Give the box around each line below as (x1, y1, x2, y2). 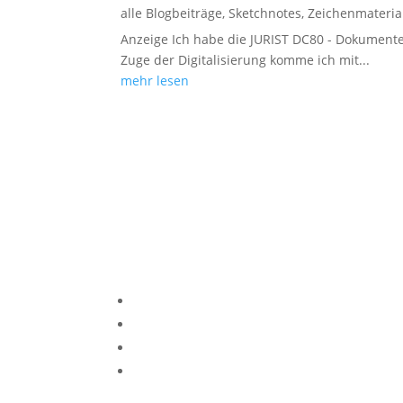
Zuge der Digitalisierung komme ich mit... (121, 50, 371, 68)
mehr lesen (121, 71, 190, 89)
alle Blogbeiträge (121, 4, 223, 22)
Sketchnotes (228, 4, 302, 22)
